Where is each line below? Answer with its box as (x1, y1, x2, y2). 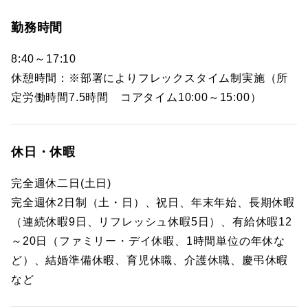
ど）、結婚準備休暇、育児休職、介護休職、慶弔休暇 (11, 254, 289, 266)
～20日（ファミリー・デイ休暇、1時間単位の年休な (11, 235, 285, 247)
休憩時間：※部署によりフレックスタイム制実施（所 (11, 72, 289, 84)
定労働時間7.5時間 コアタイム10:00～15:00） (11, 91, 262, 103)
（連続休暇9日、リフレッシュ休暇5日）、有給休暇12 (11, 216, 292, 228)
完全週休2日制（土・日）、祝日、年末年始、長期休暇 (11, 197, 295, 208)
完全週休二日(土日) (11, 177, 112, 189)
